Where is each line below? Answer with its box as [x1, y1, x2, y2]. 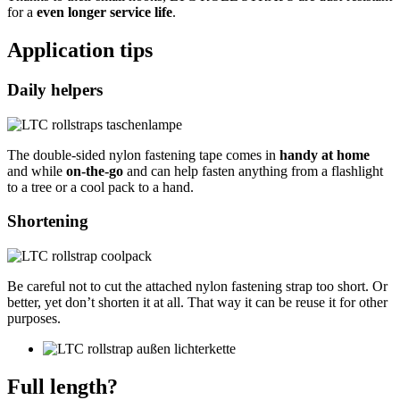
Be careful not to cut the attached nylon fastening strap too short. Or [7, 279, 387, 295]
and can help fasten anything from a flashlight [123, 162, 383, 179]
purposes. [7, 311, 61, 327]
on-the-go [66, 162, 123, 179]
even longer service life [37, 4, 172, 21]
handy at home [279, 146, 370, 162]
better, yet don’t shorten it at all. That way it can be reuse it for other [7, 295, 387, 311]
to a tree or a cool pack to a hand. [7, 179, 194, 195]
